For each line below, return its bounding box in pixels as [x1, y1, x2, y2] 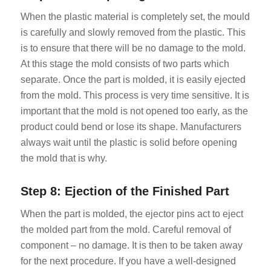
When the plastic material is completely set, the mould [20, 11, 250, 22]
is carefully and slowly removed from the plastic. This [20, 27, 246, 38]
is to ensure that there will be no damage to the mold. [20, 43, 246, 54]
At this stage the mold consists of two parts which [20, 59, 229, 70]
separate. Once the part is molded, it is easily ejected [20, 74, 246, 85]
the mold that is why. [20, 153, 107, 164]
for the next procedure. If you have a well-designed [20, 255, 236, 266]
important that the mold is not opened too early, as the [20, 106, 248, 117]
